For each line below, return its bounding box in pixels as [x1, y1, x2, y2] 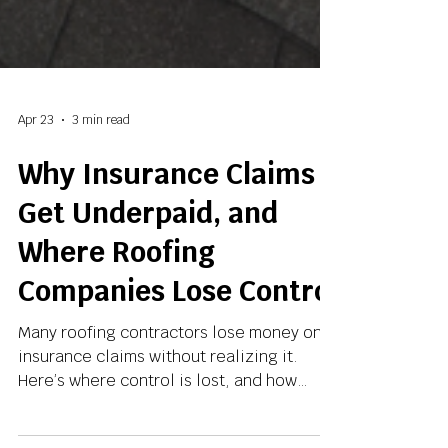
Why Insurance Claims [18, 256, 315, 292]
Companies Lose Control [18, 373, 338, 409]
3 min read [72, 212, 130, 228]
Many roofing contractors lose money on [18, 422, 322, 443]
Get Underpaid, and [18, 295, 278, 331]
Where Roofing [18, 334, 215, 370]
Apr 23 [18, 212, 54, 228]
